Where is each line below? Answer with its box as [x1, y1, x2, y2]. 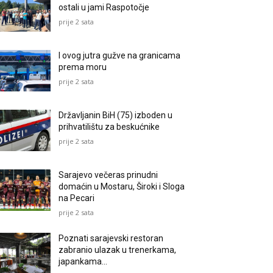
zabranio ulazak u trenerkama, [58, 245, 177, 255]
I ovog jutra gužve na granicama [58, 51, 181, 61]
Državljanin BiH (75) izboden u [58, 110, 173, 121]
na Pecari [58, 193, 95, 204]
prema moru [58, 62, 107, 73]
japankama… [58, 257, 108, 267]
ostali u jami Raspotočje [58, 2, 150, 12]
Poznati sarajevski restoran [58, 233, 164, 244]
